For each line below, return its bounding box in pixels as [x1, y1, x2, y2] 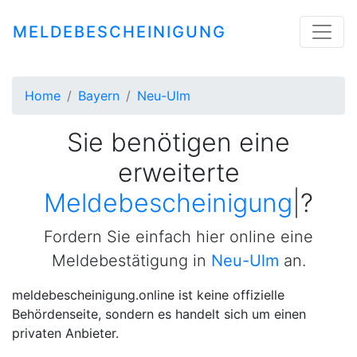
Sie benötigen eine [67, 127, 290, 158]
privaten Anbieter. [12, 325, 119, 341]
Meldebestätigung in [51, 251, 211, 270]
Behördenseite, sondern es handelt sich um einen [12, 306, 306, 322]
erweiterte [117, 157, 240, 188]
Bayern [78, 88, 120, 104]
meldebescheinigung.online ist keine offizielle [12, 287, 284, 303]
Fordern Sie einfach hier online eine [44, 227, 313, 246]
